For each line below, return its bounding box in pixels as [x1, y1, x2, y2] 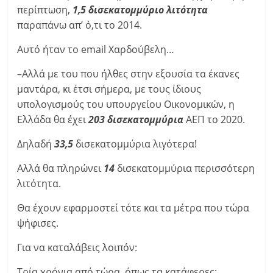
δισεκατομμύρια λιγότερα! [73, 137, 197, 151]
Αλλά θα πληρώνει [17, 161, 104, 175]
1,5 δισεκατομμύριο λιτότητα [73, 3, 208, 16]
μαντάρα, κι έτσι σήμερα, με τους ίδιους [17, 82, 202, 96]
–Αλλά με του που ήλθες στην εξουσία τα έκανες [17, 67, 240, 80]
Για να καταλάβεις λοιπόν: [17, 241, 138, 254]
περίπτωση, [17, 3, 73, 16]
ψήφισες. [17, 216, 59, 230]
